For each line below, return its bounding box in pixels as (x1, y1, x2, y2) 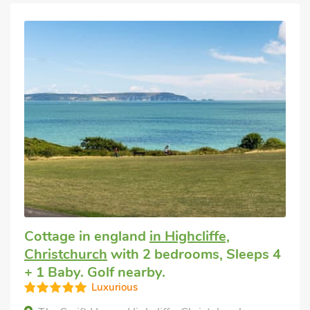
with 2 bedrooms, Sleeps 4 (107, 244, 281, 264)
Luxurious (91, 280, 138, 294)
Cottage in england (24, 226, 149, 246)
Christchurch (24, 244, 107, 264)
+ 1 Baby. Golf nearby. (24, 262, 165, 282)
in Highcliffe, (149, 226, 230, 246)
